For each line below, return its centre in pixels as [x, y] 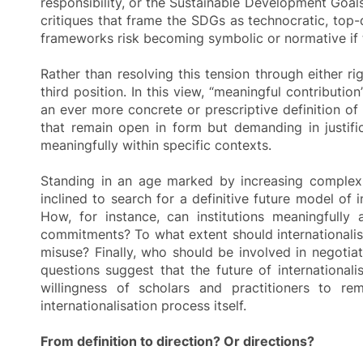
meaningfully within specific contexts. [156, 145]
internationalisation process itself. [143, 305]
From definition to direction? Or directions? [177, 341]
